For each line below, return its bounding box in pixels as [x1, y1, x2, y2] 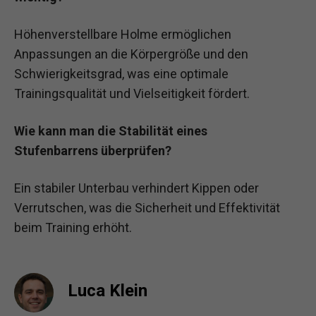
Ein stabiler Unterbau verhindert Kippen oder [14, 181, 259, 196]
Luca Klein [68, 281, 147, 301]
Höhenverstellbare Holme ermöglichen [14, 26, 231, 42]
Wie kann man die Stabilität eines [14, 123, 207, 138]
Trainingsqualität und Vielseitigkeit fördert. [14, 85, 250, 101]
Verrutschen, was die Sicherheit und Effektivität [14, 200, 280, 216]
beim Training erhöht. [14, 220, 132, 236]
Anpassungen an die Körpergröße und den [14, 46, 248, 61]
